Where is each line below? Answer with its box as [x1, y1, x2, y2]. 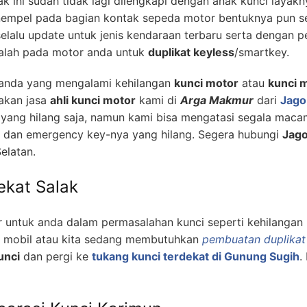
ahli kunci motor [50, 93, 136, 108]
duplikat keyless [148, 45, 234, 60]
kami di [136, 93, 180, 108]
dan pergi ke [20, 249, 92, 264]
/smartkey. [234, 45, 289, 60]
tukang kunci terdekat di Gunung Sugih [92, 249, 299, 264]
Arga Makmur [180, 93, 254, 108]
